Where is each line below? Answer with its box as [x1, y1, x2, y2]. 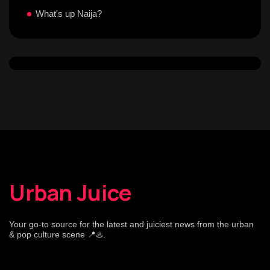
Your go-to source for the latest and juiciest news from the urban [9, 219, 254, 229]
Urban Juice [9, 178, 132, 207]
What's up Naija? [36, 8, 102, 19]
